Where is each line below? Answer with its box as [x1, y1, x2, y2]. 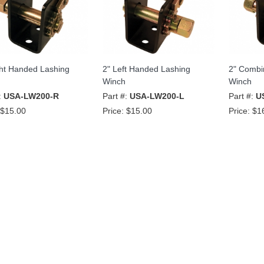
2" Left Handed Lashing [102, 64, 190, 74]
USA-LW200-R [3, 91, 59, 101]
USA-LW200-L [129, 91, 184, 101]
